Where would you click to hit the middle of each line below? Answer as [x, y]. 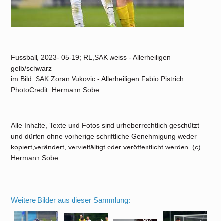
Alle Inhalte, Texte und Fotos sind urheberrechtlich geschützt [105, 125]
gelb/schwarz [32, 68]
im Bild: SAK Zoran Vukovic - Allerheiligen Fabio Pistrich [97, 79]
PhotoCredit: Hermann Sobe [55, 90]
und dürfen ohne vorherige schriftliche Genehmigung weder [104, 136]
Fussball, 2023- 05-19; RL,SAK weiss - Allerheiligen [91, 57]
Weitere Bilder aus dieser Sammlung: [71, 200]
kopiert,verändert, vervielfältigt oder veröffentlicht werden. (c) [106, 147]
